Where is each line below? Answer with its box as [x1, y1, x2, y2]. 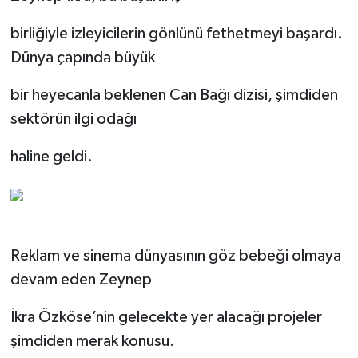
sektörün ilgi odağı [10, 110, 137, 127]
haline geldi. [10, 148, 93, 165]
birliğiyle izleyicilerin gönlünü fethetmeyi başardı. [10, 25, 343, 42]
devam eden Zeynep [10, 271, 152, 288]
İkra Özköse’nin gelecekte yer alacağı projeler [10, 308, 322, 325]
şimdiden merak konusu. [10, 332, 175, 349]
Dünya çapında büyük [10, 49, 155, 66]
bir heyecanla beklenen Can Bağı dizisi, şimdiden [10, 86, 338, 103]
